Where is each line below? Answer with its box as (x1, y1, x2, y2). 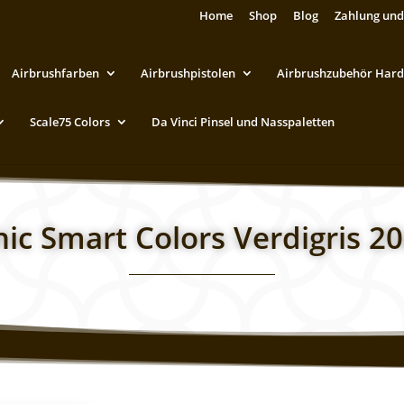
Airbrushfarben (12, 64, 99, 81)
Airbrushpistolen (141, 64, 235, 81)
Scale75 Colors (30, 113, 110, 130)
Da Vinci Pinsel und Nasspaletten (151, 113, 335, 130)
